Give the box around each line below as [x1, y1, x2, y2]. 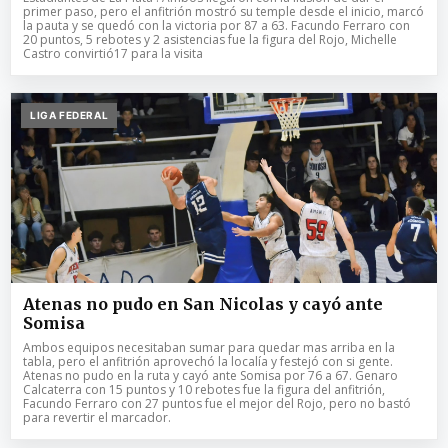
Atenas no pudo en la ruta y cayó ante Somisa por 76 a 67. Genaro [23, 366, 398, 384]
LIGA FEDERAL [30, 108, 109, 121]
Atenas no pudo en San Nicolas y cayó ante [23, 293, 383, 314]
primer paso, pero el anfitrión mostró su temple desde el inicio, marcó [23, 2, 424, 20]
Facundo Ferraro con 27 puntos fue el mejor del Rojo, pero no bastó [23, 394, 411, 412]
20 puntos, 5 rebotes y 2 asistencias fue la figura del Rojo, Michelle [23, 30, 397, 48]
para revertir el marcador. [23, 408, 171, 426]
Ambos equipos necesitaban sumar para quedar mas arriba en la [23, 338, 395, 356]
